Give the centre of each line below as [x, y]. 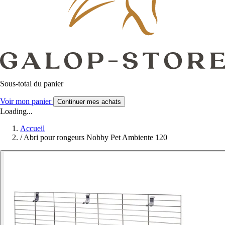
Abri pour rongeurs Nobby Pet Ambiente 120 [95, 137]
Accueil [32, 128]
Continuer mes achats [89, 101]
